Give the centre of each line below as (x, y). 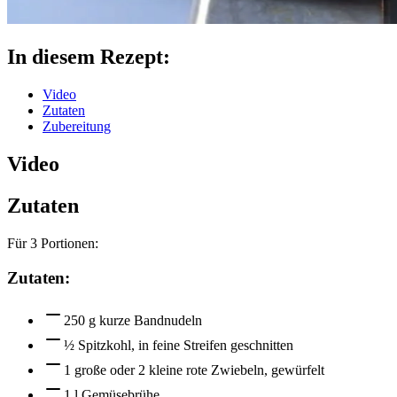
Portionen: (68, 243)
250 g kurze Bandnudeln (133, 321)
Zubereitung (77, 127)
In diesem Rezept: (89, 57)
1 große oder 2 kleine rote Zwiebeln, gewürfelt (194, 370)
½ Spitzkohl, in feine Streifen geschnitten (179, 346)
